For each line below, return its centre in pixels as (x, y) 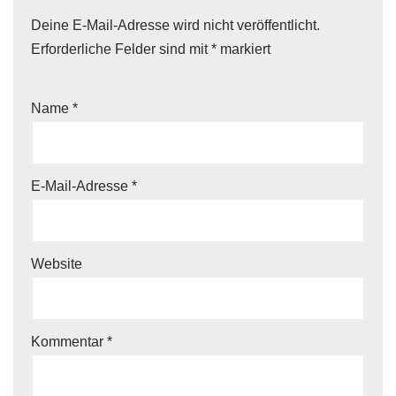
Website (57, 264)
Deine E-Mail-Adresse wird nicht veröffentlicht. (175, 25)
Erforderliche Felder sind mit (121, 49)
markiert (244, 49)
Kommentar (69, 342)
